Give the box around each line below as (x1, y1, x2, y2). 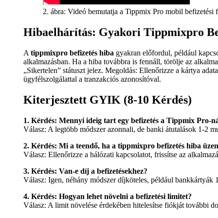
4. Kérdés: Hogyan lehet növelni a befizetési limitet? (23, 192, 192, 200)
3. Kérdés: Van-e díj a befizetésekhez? (23, 166, 147, 175)
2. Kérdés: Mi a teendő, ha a (23, 141, 118, 150)
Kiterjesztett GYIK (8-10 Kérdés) (23, 93, 192, 106)
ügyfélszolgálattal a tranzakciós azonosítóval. (23, 74, 161, 83)
